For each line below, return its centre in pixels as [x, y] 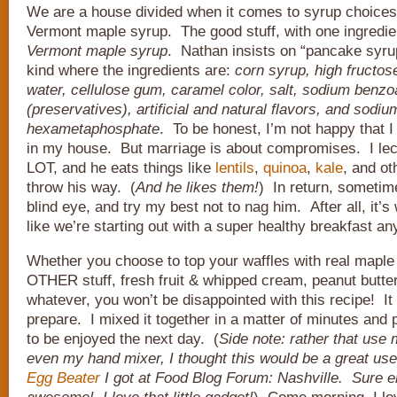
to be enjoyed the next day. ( [123, 339]
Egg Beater [63, 378]
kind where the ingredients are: [131, 70]
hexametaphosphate [93, 129]
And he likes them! [197, 187]
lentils [235, 168]
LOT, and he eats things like [121, 168]
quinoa [285, 168]
